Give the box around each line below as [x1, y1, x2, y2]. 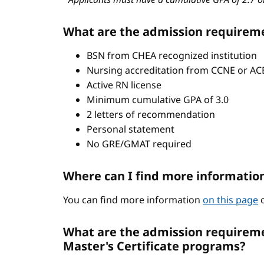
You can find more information [63, 193, 203, 206]
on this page [203, 193, 258, 206]
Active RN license [87, 78, 164, 91]
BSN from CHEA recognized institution [87, 49, 259, 62]
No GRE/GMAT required [87, 137, 194, 150]
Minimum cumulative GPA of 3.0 [87, 93, 231, 106]
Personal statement [87, 123, 177, 136]
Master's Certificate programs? [63, 238, 246, 254]
